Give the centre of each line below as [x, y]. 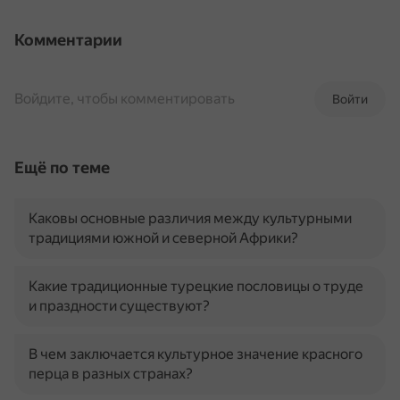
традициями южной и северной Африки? [163, 238]
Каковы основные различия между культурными [190, 218]
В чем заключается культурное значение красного [196, 354]
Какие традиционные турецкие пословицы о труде [196, 286]
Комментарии [68, 40]
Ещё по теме [62, 167]
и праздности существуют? [119, 306]
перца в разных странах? [111, 374]
